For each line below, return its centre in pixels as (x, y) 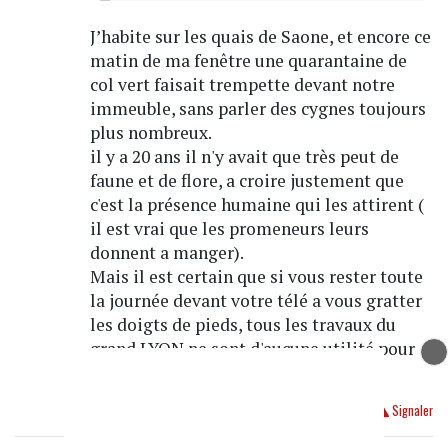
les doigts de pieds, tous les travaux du (242, 324)
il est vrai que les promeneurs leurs (229, 228)
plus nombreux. (150, 132)
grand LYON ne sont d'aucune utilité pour (252, 348)
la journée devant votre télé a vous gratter (255, 300)
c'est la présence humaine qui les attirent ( (256, 204)
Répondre (127, 410)
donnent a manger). (166, 252)
